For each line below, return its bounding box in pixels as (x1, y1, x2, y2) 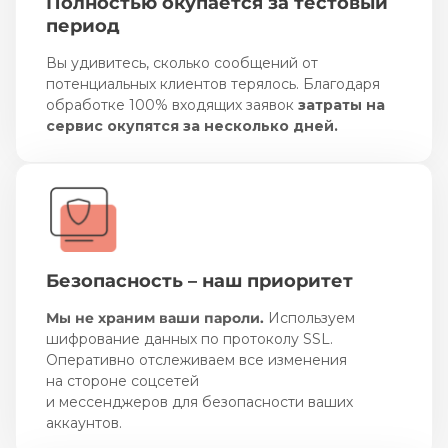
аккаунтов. (46, 413, 122, 432)
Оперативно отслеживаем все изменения (46, 350, 347, 369)
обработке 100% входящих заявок (46, 95, 298, 114)
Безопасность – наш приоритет (46, 269, 353, 292)
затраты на (298, 95, 385, 114)
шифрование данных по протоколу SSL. (46, 329, 333, 348)
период (46, 14, 120, 37)
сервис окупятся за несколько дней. (46, 116, 338, 135)
